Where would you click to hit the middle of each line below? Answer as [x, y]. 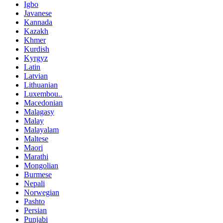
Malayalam [41, 130]
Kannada [38, 22]
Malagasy [39, 112]
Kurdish [37, 49]
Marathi [36, 157]
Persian [35, 211]
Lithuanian [41, 85]
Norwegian [42, 193]
